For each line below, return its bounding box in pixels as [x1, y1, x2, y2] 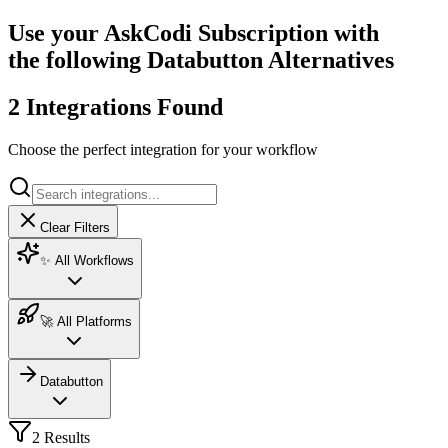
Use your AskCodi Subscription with [8, 19, 379, 46]
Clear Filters [40, 219, 110, 235]
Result [40, 428, 84, 446]
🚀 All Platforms [40, 313, 132, 329]
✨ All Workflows [40, 252, 134, 268]
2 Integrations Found [8, 93, 223, 120]
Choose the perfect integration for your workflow [8, 140, 318, 158]
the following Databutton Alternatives [8, 46, 394, 73]
